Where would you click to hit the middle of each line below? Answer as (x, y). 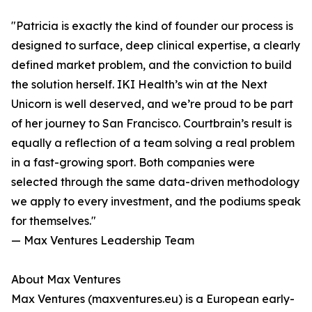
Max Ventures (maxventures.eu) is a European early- (153, 299)
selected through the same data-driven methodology (155, 182)
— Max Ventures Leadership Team (103, 241)
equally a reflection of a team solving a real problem (153, 143)
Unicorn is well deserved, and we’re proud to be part (152, 104)
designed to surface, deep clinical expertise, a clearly (156, 46)
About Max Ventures (66, 280)
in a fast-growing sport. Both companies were (133, 163)
